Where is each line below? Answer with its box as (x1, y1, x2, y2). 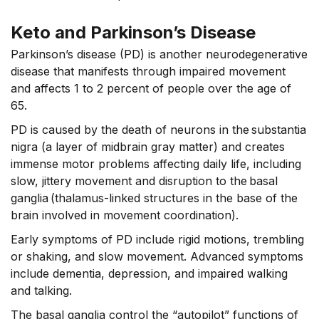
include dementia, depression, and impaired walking (11, 266, 288, 281)
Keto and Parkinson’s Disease (11, 22, 256, 43)
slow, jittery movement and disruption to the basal (11, 174, 278, 189)
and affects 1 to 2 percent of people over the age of (11, 81, 291, 96)
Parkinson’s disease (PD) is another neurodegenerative (11, 47, 308, 62)
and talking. (11, 283, 72, 298)
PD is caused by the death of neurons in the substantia (11, 122, 306, 137)
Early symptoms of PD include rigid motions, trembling (11, 232, 304, 247)
